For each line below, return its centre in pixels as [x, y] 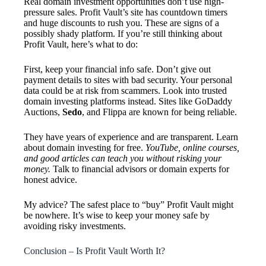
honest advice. [50, 179]
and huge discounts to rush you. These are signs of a [121, 23]
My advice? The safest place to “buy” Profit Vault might [129, 204]
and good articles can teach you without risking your [123, 158]
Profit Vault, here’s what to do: [81, 44]
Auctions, [43, 112]
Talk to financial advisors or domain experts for [140, 169]
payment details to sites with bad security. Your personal [128, 80]
